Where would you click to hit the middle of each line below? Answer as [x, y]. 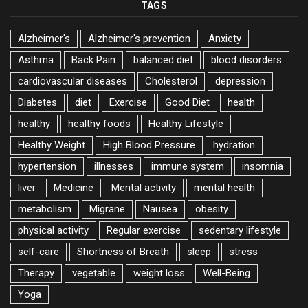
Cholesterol [171, 81]
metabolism [45, 209]
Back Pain [93, 60]
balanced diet [163, 60]
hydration [234, 145]
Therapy [36, 273]
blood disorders [246, 60]
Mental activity [144, 188]
